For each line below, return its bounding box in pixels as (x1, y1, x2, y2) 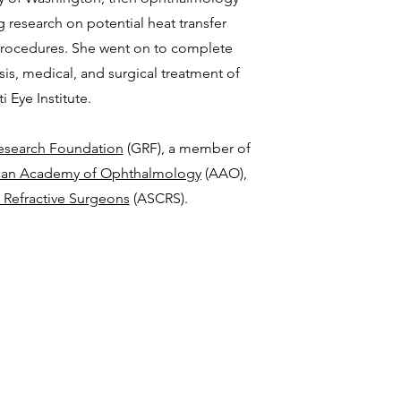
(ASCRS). (129, 190, 192, 207)
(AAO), (201, 165, 248, 182)
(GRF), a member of (123, 140, 251, 157)
